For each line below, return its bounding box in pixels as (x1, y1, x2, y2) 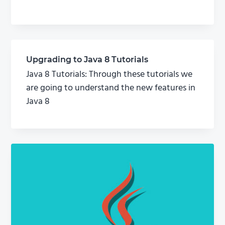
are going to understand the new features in (26, 80, 196, 95)
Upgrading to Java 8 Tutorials (26, 55, 149, 65)
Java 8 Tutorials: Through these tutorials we (26, 67, 193, 82)
